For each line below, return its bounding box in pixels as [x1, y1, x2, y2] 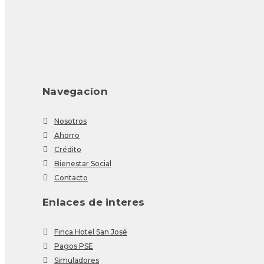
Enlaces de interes [42, 196, 145, 208]
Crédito [54, 145, 81, 154]
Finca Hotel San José [54, 227, 127, 236]
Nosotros [54, 117, 87, 126]
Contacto [54, 173, 88, 182]
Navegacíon [42, 85, 108, 97]
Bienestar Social [54, 159, 111, 168]
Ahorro [54, 131, 80, 140]
